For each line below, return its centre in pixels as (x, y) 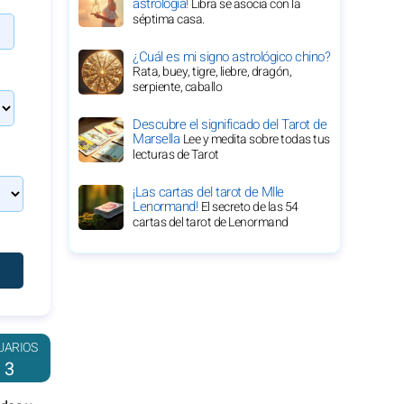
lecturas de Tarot (176, 155)
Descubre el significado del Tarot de (230, 124)
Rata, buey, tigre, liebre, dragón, (212, 72)
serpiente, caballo (177, 87)
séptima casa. (169, 19)
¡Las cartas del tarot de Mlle (208, 192)
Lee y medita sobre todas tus (256, 139)
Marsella (158, 139)
